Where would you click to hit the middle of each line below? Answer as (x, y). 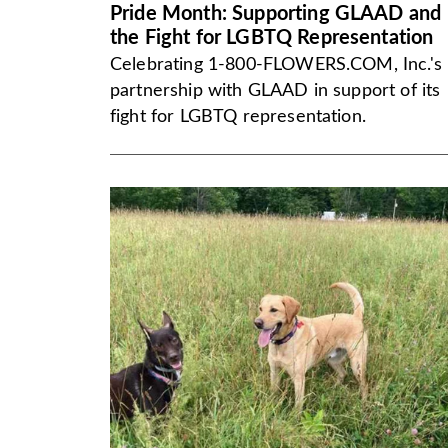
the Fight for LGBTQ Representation (272, 38)
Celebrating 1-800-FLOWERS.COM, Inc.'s (276, 65)
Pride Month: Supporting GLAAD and (276, 14)
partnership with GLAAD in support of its (275, 91)
